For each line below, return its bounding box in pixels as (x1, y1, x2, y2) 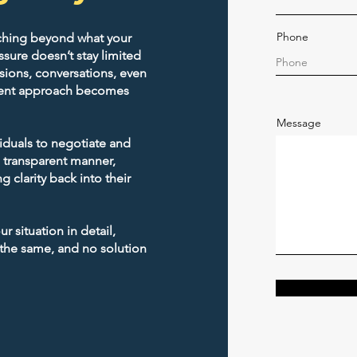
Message (277, 116, 321, 130)
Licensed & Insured (184, 201, 302, 214)
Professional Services (184, 216, 292, 229)
